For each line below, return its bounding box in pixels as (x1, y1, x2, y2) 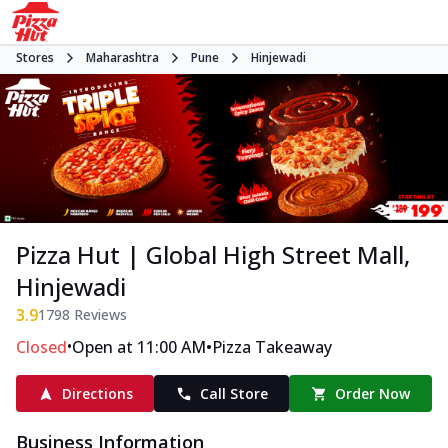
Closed (16, 336, 67, 359)
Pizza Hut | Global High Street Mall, (16, 238, 410, 272)
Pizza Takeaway (212, 336, 332, 359)
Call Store (199, 384, 268, 404)
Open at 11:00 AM (72, 336, 206, 359)
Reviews (70, 305, 127, 325)
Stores (16, 49, 54, 66)
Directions (61, 384, 133, 404)
